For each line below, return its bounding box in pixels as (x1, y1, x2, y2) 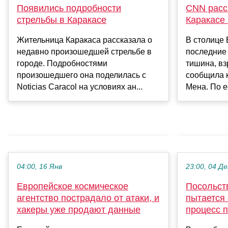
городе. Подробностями (17, 59, 107, 68)
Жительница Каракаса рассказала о (17, 36, 152, 45)
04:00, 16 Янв (17, 163, 62, 171)
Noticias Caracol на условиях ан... (17, 82, 142, 92)
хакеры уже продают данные (17, 205, 140, 215)
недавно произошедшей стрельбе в (17, 47, 152, 56)
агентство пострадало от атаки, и (17, 193, 159, 204)
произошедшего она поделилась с (17, 71, 146, 80)
